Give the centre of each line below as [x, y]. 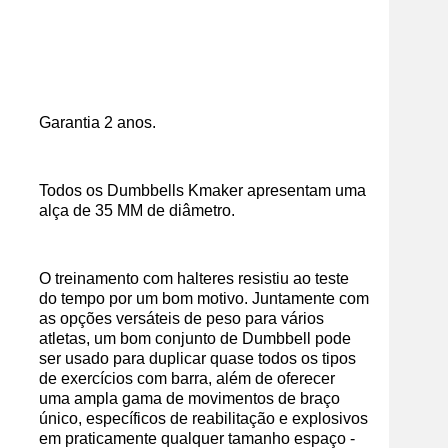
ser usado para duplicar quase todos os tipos [197, 358]
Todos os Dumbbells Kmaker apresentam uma [202, 190]
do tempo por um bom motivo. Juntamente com [204, 298]
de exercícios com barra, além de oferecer [187, 378]
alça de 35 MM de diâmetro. [137, 210]
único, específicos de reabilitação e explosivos [203, 418]
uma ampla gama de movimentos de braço [189, 398]
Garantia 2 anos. [97, 122]
